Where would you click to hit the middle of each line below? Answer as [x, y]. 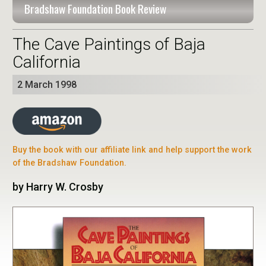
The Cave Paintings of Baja [109, 44]
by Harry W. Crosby [58, 187]
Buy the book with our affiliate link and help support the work [132, 150]
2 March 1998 [47, 84]
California [47, 62]
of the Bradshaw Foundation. [69, 163]
